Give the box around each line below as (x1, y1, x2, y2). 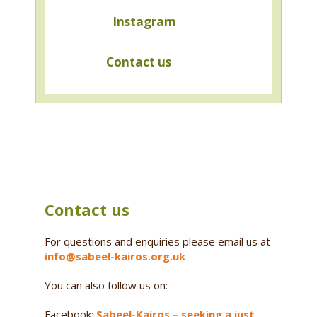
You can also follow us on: (44, 278, 168, 293)
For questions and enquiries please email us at (44, 234, 270, 249)
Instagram (112, 13, 176, 30)
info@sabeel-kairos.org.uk (44, 249, 185, 264)
